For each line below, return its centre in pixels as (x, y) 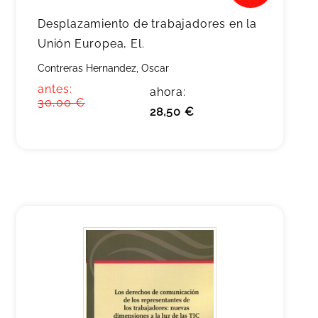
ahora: (168, 92)
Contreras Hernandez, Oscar (103, 68)
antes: (55, 89)
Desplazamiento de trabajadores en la (147, 24)
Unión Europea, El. (91, 44)
